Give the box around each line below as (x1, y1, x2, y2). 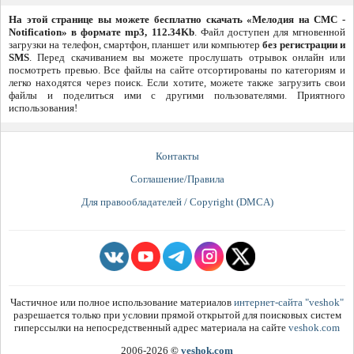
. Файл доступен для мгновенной (194, 26, 345, 39)
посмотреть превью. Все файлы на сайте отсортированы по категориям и (9, 64, 345, 77)
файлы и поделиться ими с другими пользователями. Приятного (9, 89, 345, 102)
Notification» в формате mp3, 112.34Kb (9, 26, 194, 39)
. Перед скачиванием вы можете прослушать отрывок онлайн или (29, 51, 345, 64)
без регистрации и (262, 39, 346, 51)
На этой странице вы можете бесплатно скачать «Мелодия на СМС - (9, 13, 345, 26)
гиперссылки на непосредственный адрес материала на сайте (14, 322, 288, 334)
